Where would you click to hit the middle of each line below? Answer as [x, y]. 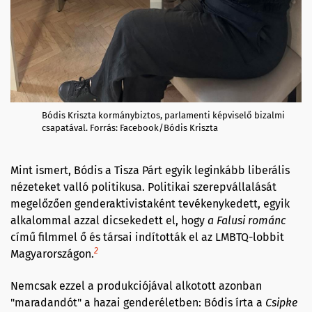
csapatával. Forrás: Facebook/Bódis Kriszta [130, 128]
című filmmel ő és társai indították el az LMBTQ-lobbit [147, 237]
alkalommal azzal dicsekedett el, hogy [109, 221]
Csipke [281, 303]
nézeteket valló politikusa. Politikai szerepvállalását [143, 187]
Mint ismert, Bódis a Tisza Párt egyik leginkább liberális [150, 171]
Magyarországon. [52, 254]
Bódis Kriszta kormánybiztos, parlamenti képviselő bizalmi [163, 116]
